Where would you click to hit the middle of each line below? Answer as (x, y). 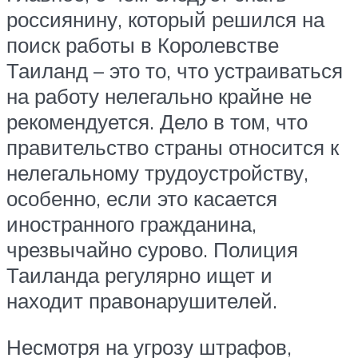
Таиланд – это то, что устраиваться (175, 71)
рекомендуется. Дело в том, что (157, 122)
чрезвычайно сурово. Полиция (152, 250)
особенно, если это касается (142, 199)
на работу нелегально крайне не (159, 96)
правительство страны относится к (173, 147)
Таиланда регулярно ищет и (139, 275)
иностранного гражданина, (131, 224)
